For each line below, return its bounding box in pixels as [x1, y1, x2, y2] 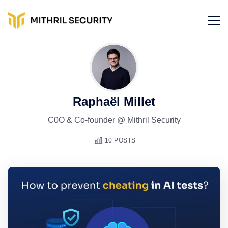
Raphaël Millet [73, 95, 155, 108]
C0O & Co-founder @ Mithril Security [47, 116, 181, 124]
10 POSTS [104, 137, 136, 144]
